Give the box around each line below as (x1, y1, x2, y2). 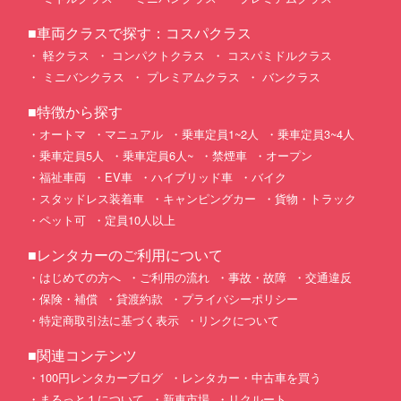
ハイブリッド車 (151, 167, 233, 185)
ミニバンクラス (39, 67, 124, 85)
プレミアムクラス (143, 67, 240, 85)
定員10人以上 (105, 210, 175, 228)
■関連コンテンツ (28, 344, 137, 365)
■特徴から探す (28, 100, 123, 122)
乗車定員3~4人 (277, 124, 354, 142)
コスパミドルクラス (224, 46, 332, 64)
